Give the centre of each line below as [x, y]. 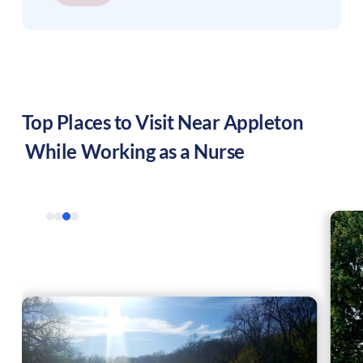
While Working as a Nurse [133, 152]
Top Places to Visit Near [122, 122]
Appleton [263, 122]
